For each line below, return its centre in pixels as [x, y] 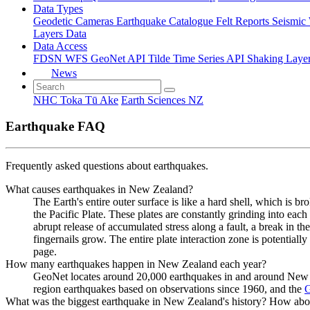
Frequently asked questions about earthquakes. [107, 165]
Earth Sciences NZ [162, 100]
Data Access [60, 46]
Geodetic [54, 21]
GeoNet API [119, 58]
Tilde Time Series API [198, 58]
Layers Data [60, 33]
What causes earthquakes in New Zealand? [99, 189]
